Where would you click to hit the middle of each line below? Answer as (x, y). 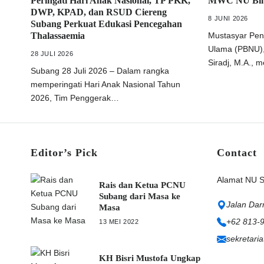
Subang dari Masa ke (140, 196)
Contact (237, 153)
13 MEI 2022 (119, 221)
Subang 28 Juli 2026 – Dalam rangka (100, 71)
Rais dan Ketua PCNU (142, 185)
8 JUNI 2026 (228, 18)
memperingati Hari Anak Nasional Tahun (105, 84)
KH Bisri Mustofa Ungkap (150, 258)
